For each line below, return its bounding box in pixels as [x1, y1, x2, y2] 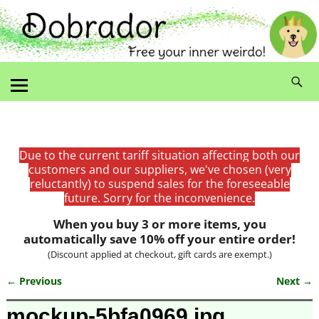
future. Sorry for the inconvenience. [64, 189, 255, 206]
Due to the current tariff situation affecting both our [19, 147, 300, 163]
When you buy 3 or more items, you [53, 215, 266, 232]
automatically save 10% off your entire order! [23, 230, 296, 247]
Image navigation [6, 284, 142, 305]
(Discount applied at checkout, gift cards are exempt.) [47, 247, 272, 261]
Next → [276, 273, 313, 288]
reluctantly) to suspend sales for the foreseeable [29, 175, 290, 192]
